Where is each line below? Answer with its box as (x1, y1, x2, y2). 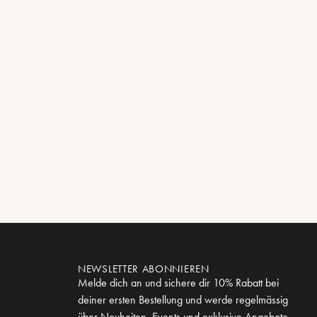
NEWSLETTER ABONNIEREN (78, 262, 209, 277)
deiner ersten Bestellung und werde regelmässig (78, 292, 288, 308)
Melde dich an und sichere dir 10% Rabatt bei (78, 275, 279, 291)
